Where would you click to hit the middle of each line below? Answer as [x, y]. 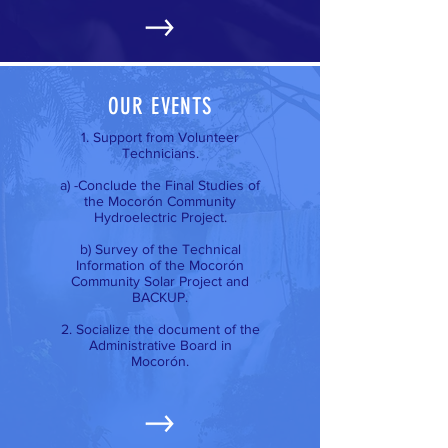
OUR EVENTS [160, 106]
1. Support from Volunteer [160, 137]
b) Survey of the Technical [160, 249]
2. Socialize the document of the [160, 329]
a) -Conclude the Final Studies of [160, 185]
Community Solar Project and [160, 281]
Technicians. [160, 153]
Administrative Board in [160, 345]
